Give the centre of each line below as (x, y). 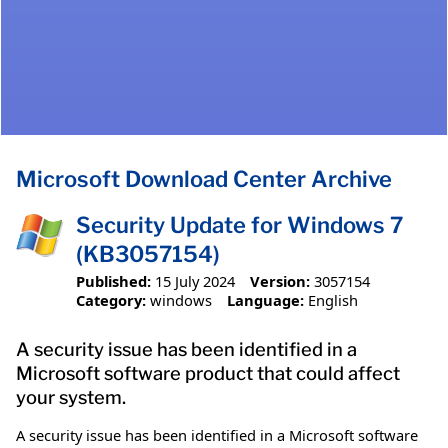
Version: (279, 280)
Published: (113, 280)
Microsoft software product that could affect (208, 373)
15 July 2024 (195, 280)
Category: (111, 299)
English (332, 299)
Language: (265, 299)
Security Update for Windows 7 (239, 225)
